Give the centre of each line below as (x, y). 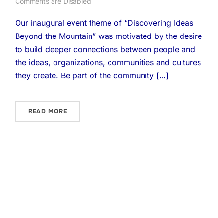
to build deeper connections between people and (105, 49)
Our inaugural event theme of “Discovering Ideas (104, 23)
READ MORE (48, 111)
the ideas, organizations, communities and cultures (108, 62)
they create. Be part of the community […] (92, 75)
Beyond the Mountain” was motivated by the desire (109, 36)
